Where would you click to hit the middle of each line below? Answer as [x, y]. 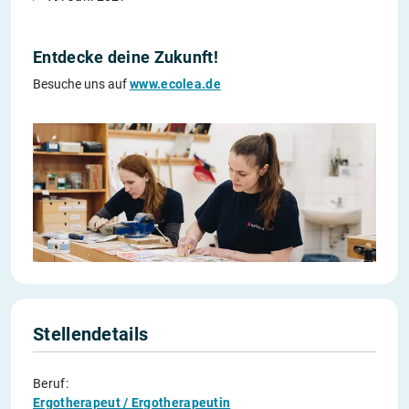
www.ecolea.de [175, 84]
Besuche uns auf [81, 84]
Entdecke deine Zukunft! [126, 58]
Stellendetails [91, 335]
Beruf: [51, 384]
